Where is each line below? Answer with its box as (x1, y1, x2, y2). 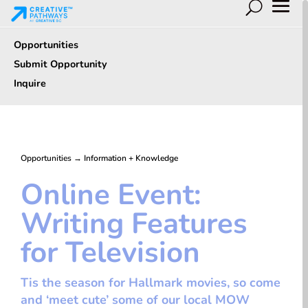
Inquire (14, 76, 46, 91)
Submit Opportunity (14, 57, 107, 71)
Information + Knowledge (84, 153, 178, 164)
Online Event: (21, 175, 201, 215)
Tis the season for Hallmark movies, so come (21, 274, 280, 291)
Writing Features (21, 204, 247, 244)
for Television (21, 233, 200, 273)
